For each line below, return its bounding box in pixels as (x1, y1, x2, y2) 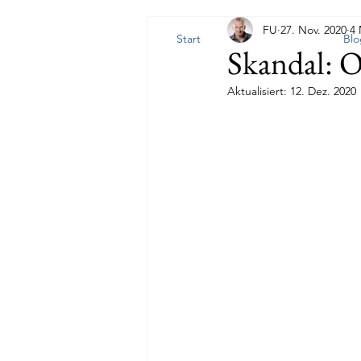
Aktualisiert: (227, 84, 290, 98)
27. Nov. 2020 (280, 22, 346, 37)
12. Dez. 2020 (290, 84, 356, 98)
